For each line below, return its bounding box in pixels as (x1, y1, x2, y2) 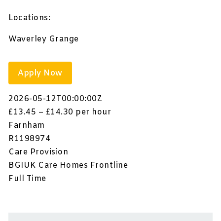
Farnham (8, 120, 45, 131)
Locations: (8, 13, 51, 24)
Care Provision (8, 147, 69, 158)
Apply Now (18, 68, 63, 78)
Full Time (8, 174, 46, 184)
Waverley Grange (8, 34, 79, 45)
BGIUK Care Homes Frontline (8, 160, 128, 171)
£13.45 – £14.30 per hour (8, 107, 111, 118)
